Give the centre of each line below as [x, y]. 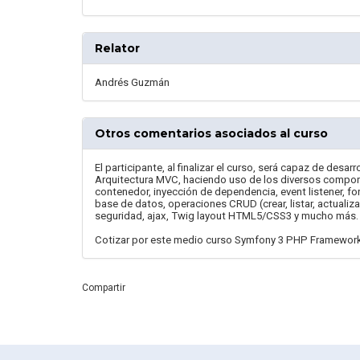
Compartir [104, 288]
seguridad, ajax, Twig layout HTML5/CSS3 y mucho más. [227, 216]
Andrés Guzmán [132, 82]
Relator [117, 48]
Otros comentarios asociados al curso [211, 133]
